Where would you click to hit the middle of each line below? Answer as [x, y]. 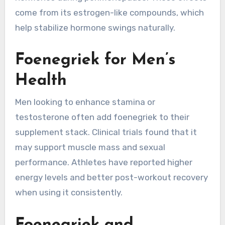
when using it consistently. [69, 192]
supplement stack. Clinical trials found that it [106, 132]
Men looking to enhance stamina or [85, 102]
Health [41, 81]
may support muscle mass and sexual [90, 147]
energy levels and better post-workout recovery [111, 177]
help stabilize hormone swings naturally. [95, 27]
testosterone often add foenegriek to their [102, 117]
